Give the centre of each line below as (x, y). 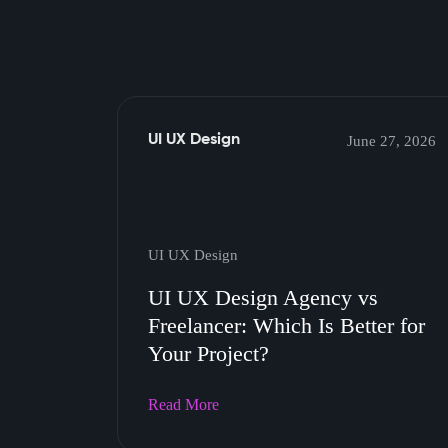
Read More (183, 404)
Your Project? (208, 353)
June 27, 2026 (391, 141)
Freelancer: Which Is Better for (286, 325)
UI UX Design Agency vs (263, 297)
